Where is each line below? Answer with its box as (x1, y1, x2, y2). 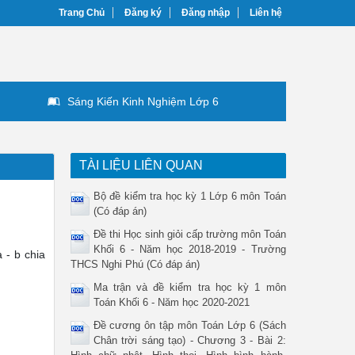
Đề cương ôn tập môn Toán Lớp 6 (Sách (93, 319, 286, 331)
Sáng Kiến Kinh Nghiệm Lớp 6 (67, 95, 219, 108)
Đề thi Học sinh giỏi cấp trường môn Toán (93, 228, 286, 240)
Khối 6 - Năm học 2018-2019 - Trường (93, 243, 286, 255)
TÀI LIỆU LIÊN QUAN (78, 158, 203, 172)
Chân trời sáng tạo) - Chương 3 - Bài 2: (93, 334, 286, 346)
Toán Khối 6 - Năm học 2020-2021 (93, 296, 250, 308)
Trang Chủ (59, 7, 105, 18)
